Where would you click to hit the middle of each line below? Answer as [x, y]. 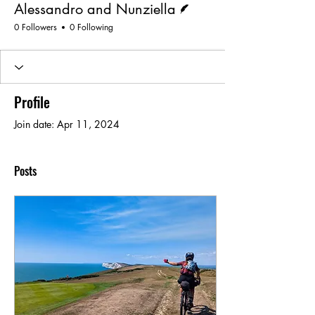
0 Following [91, 27]
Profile [32, 102]
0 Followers [36, 27]
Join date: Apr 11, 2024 [67, 124]
